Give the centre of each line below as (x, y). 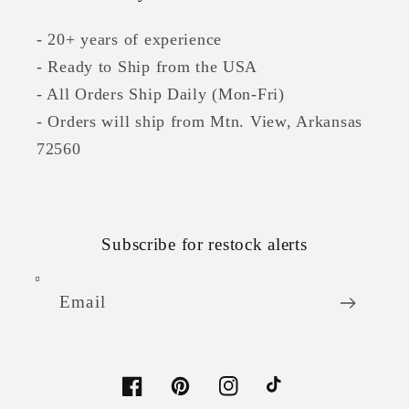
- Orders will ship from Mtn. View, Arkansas (199, 122)
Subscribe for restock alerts (204, 245)
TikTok (291, 397)
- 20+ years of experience (129, 40)
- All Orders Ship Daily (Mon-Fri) (161, 94)
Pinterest (201, 397)
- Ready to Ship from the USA (147, 67)
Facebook (156, 397)
